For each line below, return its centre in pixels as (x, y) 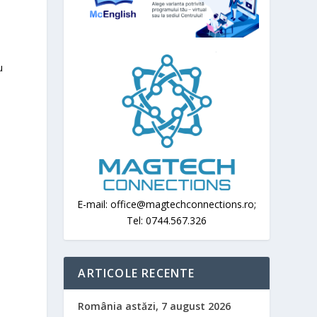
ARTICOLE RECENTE (137, 273)
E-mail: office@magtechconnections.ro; (167, 204)
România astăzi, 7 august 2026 (155, 306)
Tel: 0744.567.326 (167, 220)
